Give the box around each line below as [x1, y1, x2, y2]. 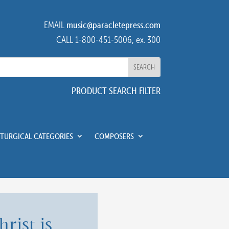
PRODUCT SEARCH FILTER [71, 85, 161, 96]
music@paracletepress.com [66, 19, 161, 30]
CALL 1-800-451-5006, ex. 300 [56, 34, 161, 45]
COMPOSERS [94, 131, 134, 141]
